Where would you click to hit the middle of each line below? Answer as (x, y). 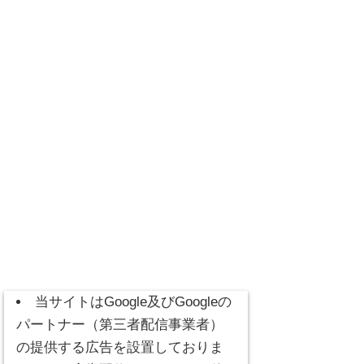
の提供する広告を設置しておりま (120, 347)
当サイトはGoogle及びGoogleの (133, 302)
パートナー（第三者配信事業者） (120, 325)
